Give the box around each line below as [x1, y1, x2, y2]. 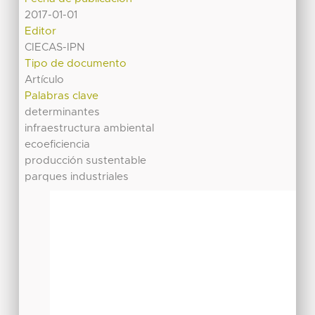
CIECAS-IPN [25, 41, 86, 53]
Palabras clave [25, 90, 99, 101]
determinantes [25, 106, 101, 117]
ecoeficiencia [25, 139, 91, 150]
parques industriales [25, 171, 129, 182]
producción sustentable [25, 155, 147, 166]
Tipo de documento [25, 58, 127, 69]
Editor [25, 25, 57, 37]
